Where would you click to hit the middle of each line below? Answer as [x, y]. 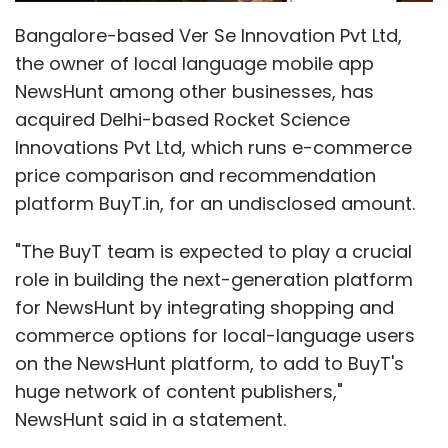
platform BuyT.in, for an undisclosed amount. [215, 203]
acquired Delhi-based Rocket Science [182, 119]
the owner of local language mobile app [194, 63]
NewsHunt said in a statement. [150, 419]
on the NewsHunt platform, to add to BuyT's [209, 363]
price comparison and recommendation [195, 175]
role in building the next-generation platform [214, 279]
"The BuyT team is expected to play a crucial [213, 251]
